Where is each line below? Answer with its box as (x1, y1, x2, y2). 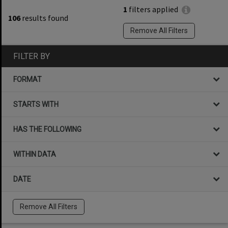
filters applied (127, 4, 178, 15)
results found (20, 12, 68, 23)
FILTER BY (13, 51, 50, 61)
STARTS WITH (13, 100, 59, 108)
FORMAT (13, 75, 42, 83)
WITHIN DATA (13, 150, 56, 158)
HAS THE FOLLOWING (13, 125, 81, 133)
